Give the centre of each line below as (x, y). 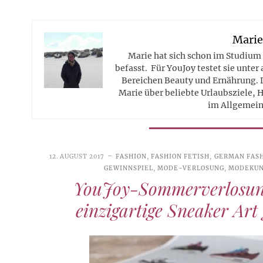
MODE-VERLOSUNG (190, 168)
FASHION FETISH (181, 156)
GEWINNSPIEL (128, 168)
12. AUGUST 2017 (77, 156)
